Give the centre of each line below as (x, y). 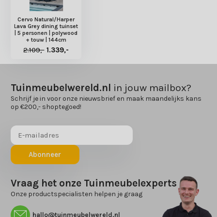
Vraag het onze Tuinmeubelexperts (94, 183)
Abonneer (45, 154)
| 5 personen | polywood (46, 33)
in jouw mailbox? (151, 87)
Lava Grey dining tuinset (46, 26)
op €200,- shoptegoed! (46, 107)
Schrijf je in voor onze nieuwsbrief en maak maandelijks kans (106, 98)
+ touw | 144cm (46, 39)
